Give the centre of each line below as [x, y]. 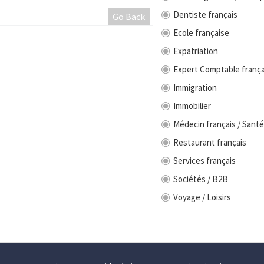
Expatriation [196, 51]
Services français [204, 161]
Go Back [129, 16]
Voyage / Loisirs [202, 197]
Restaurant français [210, 143]
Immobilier [192, 106]
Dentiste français [205, 15]
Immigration [195, 88]
